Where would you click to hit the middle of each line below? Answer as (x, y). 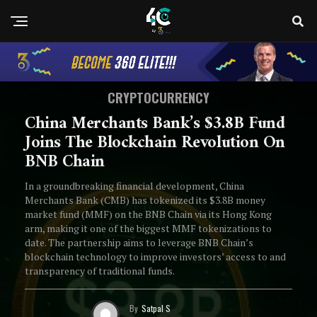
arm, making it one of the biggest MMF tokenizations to (148, 229)
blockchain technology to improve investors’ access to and (155, 257)
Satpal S (156, 308)
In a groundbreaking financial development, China (134, 186)
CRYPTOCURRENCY (158, 98)
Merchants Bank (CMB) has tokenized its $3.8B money (145, 200)
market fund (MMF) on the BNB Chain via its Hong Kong (148, 214)
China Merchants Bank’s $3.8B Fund (155, 124)
